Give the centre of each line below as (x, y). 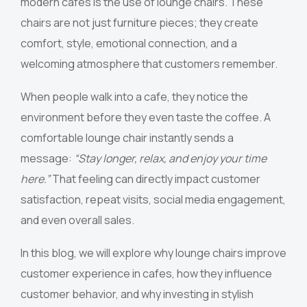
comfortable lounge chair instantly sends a (127, 138)
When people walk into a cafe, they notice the (134, 97)
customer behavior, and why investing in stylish (137, 294)
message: (47, 159)
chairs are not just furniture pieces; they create (139, 23)
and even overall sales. (77, 220)
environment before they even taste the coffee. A (146, 118)
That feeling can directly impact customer (155, 179)
